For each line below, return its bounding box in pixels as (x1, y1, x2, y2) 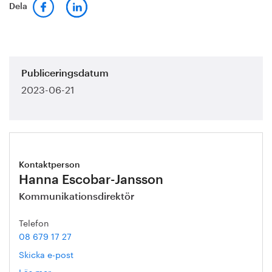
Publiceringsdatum (21, 69, 109, 79)
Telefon (19, 216, 49, 229)
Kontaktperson (19, 161, 80, 170)
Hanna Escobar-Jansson (19, 174, 163, 187)
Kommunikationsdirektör (19, 192, 134, 202)
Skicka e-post (19, 247, 73, 261)
